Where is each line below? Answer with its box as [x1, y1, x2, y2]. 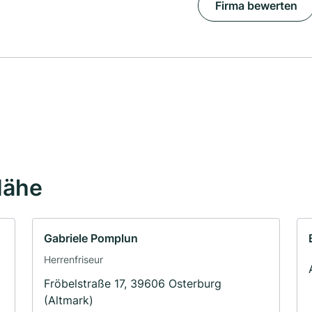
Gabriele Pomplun [44, 231, 138, 246]
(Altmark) [44, 293, 93, 308]
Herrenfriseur [44, 253, 103, 266]
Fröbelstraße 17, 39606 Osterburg [44, 276, 221, 291]
